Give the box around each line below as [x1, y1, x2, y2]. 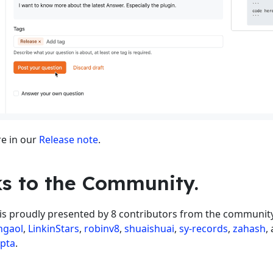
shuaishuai [124, 221, 174, 235]
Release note [39, 132, 98, 146]
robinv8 [84, 221, 119, 235]
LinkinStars [28, 221, 79, 235]
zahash [233, 221, 266, 235]
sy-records [179, 221, 228, 235]
